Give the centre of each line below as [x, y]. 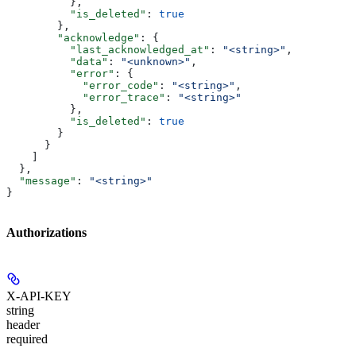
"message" [41, 181]
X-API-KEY [39, 296]
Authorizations [46, 233]
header [23, 324]
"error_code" [83, 85]
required [27, 339]
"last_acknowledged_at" [108, 50]
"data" [57, 62]
